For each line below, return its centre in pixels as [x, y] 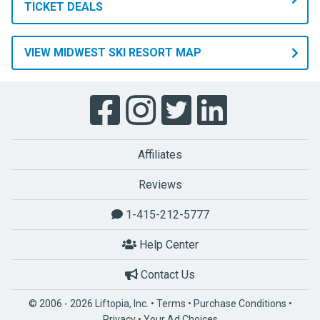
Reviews [160, 185]
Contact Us [166, 275]
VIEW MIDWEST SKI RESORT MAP [113, 52]
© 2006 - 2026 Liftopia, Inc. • [92, 304]
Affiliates [160, 155]
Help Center [167, 245]
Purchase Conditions [240, 304]
